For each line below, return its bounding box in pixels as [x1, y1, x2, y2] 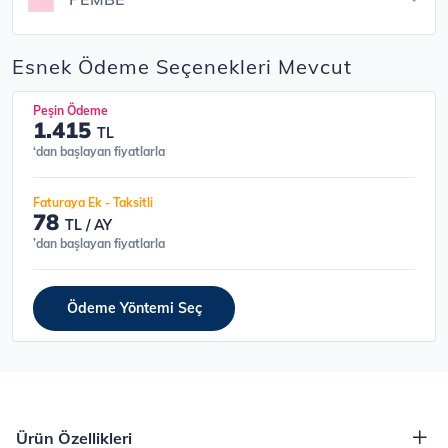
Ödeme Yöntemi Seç [66, 299, 202, 317]
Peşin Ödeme [33, 103, 108, 118]
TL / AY [65, 216, 112, 234]
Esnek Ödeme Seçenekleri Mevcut [12, 54, 352, 79]
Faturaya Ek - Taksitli [33, 195, 153, 210]
